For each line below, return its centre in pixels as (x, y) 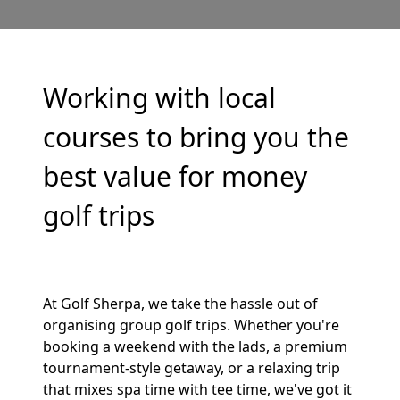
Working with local (159, 98)
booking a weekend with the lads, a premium (195, 346)
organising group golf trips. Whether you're (191, 325)
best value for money (175, 176)
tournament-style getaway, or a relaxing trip (192, 368)
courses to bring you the (196, 137)
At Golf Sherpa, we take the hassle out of (180, 304)
